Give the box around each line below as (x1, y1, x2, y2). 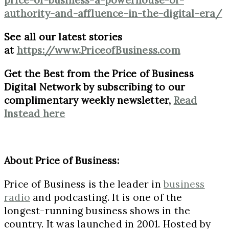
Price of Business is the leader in (4, 177, 164, 190)
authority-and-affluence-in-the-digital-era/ (4, 7, 222, 19)
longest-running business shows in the (4, 204, 191, 217)
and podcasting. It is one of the (30, 191, 182, 203)
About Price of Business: (4, 154, 119, 167)
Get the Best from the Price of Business (4, 67, 194, 80)
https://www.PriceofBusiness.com (16, 43, 180, 56)
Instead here (4, 107, 65, 120)
